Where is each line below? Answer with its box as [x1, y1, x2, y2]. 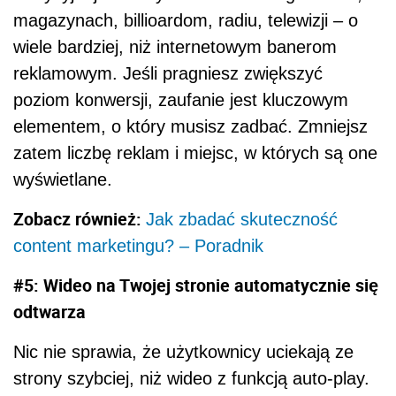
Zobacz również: [13, 206, 146, 231]
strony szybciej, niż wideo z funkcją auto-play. [13, 368, 369, 388]
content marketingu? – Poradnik [13, 235, 263, 255]
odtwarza [13, 299, 86, 324]
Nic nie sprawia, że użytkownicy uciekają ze [13, 341, 354, 362]
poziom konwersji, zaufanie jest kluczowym [13, 89, 348, 110]
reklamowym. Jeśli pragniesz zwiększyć [13, 63, 323, 83]
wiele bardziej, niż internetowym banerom [13, 36, 337, 57]
